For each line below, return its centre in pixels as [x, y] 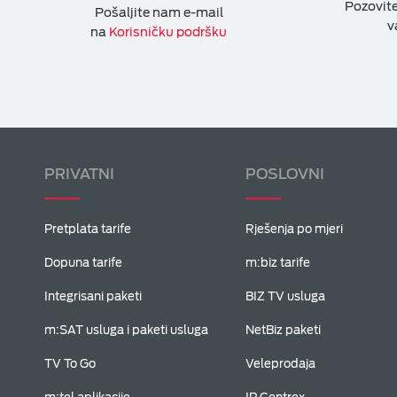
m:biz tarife [277, 263]
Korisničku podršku [168, 32]
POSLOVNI [284, 174]
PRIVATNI [79, 174]
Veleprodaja [280, 364]
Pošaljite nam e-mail [159, 12]
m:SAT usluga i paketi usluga [126, 330]
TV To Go [70, 364]
